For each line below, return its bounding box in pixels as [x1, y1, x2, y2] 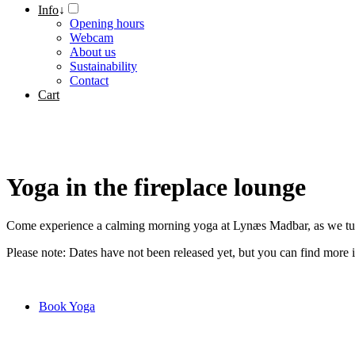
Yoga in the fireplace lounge [6, 172, 306, 201]
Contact [70, 74, 109, 88]
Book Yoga [39, 300, 95, 314]
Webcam [70, 31, 113, 45]
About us [70, 45, 116, 59]
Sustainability [70, 59, 137, 74]
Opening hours [70, 17, 144, 31]
